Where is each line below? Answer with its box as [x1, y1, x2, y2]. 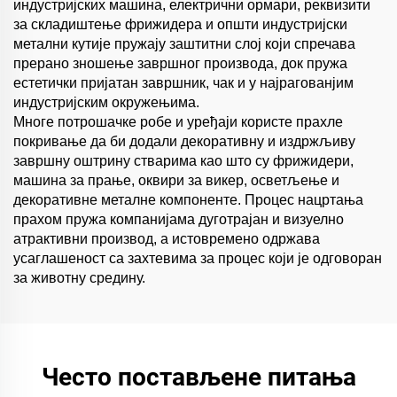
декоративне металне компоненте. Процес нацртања [13, 192, 363, 208]
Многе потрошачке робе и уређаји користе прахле [13, 114, 343, 130]
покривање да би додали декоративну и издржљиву [13, 134, 355, 150]
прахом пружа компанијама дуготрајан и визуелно [13, 212, 344, 228]
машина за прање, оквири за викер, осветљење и [13, 173, 339, 189]
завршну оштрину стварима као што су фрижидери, [13, 153, 354, 169]
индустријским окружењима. [13, 95, 199, 111]
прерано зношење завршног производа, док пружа [13, 56, 347, 72]
